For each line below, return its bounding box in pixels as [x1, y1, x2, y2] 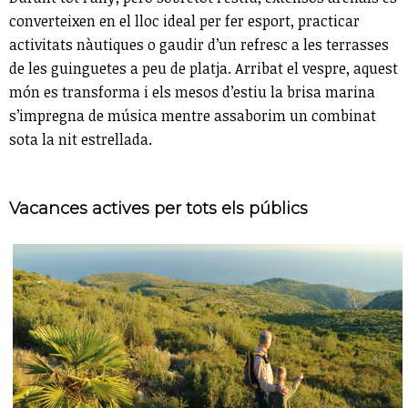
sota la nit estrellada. [9, 129, 152, 150]
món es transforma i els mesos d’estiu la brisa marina [9, 82, 375, 103]
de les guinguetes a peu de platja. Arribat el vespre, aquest [9, 58, 398, 79]
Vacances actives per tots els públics [9, 199, 308, 219]
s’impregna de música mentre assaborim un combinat [9, 106, 376, 127]
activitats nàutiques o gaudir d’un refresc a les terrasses [9, 35, 389, 56]
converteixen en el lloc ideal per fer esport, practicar [9, 11, 360, 32]
